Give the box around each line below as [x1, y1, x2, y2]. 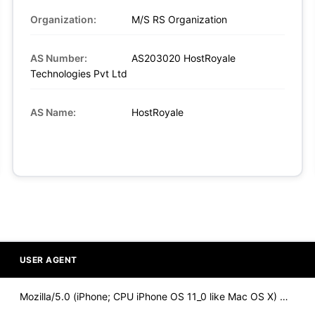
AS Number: [30, 51, 88, 64]
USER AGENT [19, 254, 77, 265]
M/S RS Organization [129, 13, 228, 25]
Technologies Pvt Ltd [30, 67, 128, 79]
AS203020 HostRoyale [129, 51, 236, 64]
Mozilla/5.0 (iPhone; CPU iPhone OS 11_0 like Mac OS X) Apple [279, 290, 288, 302]
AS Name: [30, 105, 77, 118]
